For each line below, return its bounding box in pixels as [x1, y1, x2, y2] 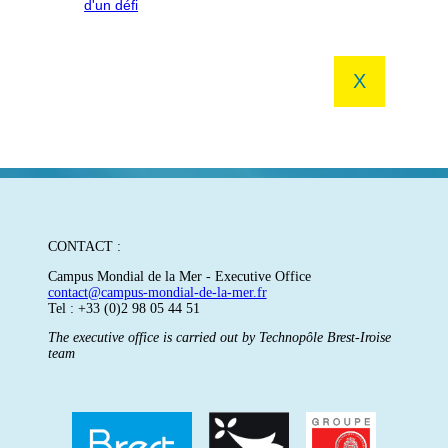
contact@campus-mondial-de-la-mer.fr [47, 284, 267, 300]
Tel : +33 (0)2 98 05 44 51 [47, 300, 200, 316]
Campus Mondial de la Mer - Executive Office [47, 268, 311, 284]
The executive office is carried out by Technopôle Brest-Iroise [47, 330, 391, 346]
